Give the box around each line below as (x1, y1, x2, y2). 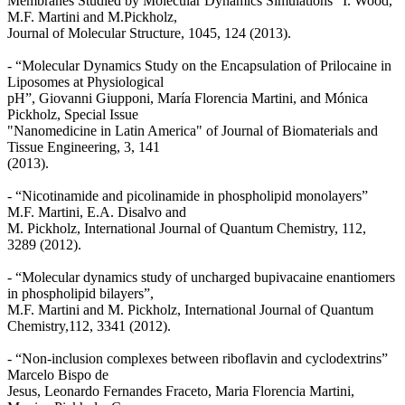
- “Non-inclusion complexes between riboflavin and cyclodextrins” (7, 350, 388, 366)
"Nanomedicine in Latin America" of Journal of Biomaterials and (7, 122, 378, 138)
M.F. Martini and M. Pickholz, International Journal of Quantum (7, 301, 373, 317)
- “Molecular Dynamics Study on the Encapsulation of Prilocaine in (7, 57, 391, 73)
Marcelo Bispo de (7, 366, 108, 382)
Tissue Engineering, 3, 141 (7, 138, 160, 155)
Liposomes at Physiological (7, 73, 164, 89)
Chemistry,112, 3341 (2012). (7, 317, 171, 334)
